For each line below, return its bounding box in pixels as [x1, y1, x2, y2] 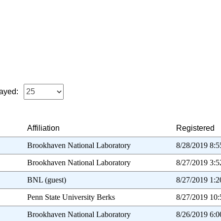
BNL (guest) [27, 176, 66, 184]
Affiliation [27, 124, 60, 133]
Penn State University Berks [27, 193, 115, 202]
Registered [176, 124, 215, 133]
